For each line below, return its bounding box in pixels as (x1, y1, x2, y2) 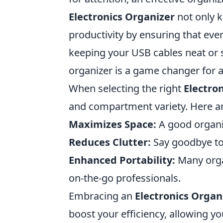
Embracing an (69, 189, 135, 203)
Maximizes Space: (69, 117, 156, 131)
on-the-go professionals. (69, 171, 181, 185)
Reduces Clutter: (69, 135, 151, 149)
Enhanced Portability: (69, 153, 175, 167)
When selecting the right (69, 82, 184, 95)
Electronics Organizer (69, 10, 175, 23)
